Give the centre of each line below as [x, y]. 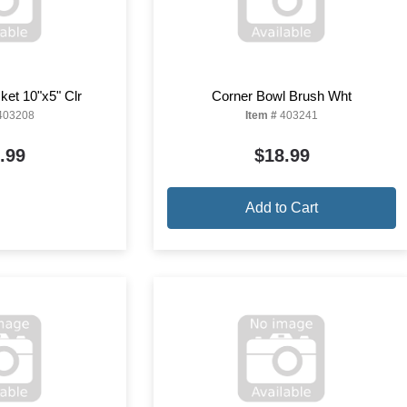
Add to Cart [282, 208]
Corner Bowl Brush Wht [282, 96]
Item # [262, 115]
